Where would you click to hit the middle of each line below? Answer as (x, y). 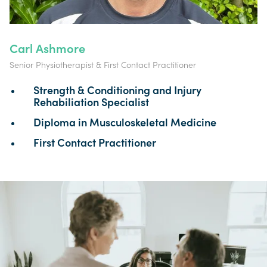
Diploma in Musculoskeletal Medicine (125, 123)
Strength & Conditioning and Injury (117, 91)
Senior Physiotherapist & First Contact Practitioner (103, 66)
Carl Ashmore (47, 49)
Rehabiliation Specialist (91, 103)
